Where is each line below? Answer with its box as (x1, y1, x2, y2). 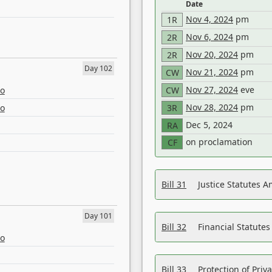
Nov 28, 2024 (186, 101, 238, 113)
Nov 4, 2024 (186, 13, 233, 25)
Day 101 (84, 211, 112, 221)
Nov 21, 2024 (186, 66, 238, 78)
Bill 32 (161, 221, 186, 233)
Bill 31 (161, 178, 186, 190)
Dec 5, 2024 (186, 119, 233, 131)
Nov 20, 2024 (186, 49, 238, 60)
